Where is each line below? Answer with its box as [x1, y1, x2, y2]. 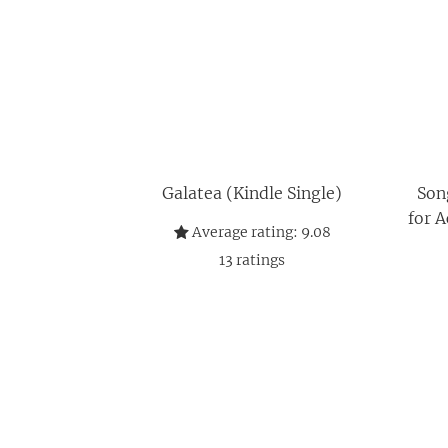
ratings [233, 251, 285, 269]
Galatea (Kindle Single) [162, 183, 342, 203]
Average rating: [188, 223, 298, 241]
